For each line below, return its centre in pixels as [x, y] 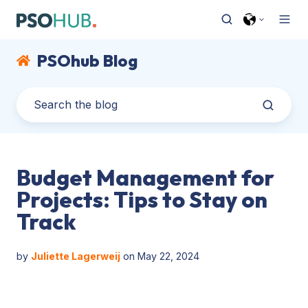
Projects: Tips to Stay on [142, 199]
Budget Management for [145, 177]
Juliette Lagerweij [76, 256]
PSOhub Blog [87, 60]
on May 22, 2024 [160, 256]
